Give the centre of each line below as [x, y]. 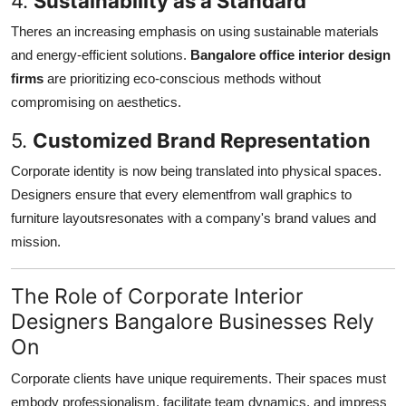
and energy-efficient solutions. [101, 54]
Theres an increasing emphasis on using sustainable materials [195, 31]
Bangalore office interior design [290, 54]
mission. [36, 241]
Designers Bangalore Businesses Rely [193, 321]
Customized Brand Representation [202, 140]
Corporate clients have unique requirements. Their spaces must [198, 378]
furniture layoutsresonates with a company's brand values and [193, 217]
